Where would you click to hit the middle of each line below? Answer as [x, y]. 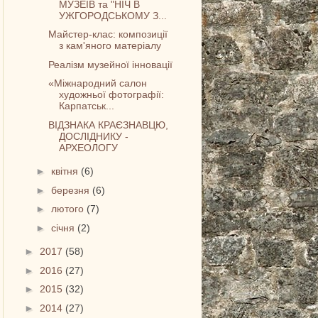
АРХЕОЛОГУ [89, 147]
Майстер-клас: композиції [108, 34]
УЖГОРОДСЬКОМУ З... [113, 15]
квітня [66, 171]
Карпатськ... [87, 106]
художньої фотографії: [112, 95]
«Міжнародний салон [98, 83]
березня [72, 190]
